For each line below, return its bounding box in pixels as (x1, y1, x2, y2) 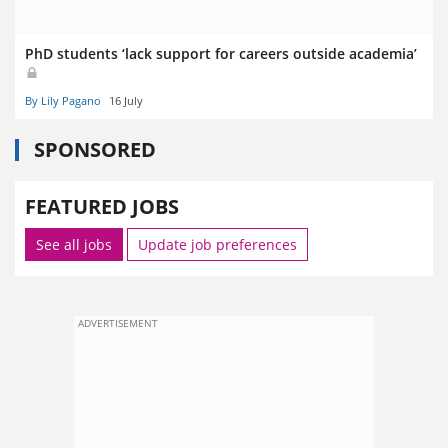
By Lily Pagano (25, 93, 101, 109)
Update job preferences (138, 235, 297, 255)
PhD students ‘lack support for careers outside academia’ (25, 44, 417, 64)
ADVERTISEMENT (78, 316, 158, 331)
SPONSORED (34, 136, 156, 164)
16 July (109, 93, 143, 109)
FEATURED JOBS (25, 193, 179, 221)
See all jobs (36, 235, 112, 255)
